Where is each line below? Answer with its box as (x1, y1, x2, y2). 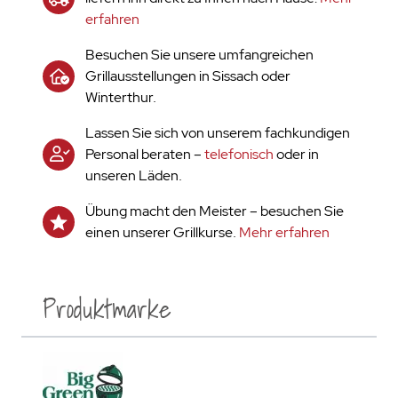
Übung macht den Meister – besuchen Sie (85, 202, 344, 220)
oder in (274, 145, 319, 163)
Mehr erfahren (239, 223, 330, 242)
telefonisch (204, 145, 274, 163)
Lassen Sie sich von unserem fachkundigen (85, 123, 350, 142)
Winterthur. (85, 88, 156, 107)
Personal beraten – (85, 145, 204, 163)
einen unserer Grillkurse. (85, 223, 239, 242)
